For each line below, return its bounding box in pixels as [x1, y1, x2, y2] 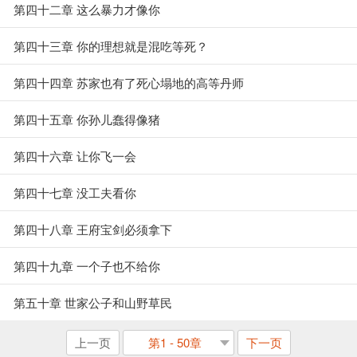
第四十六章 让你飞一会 [14, 147, 136, 164]
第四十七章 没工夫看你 [14, 184, 136, 201]
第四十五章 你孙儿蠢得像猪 [14, 111, 160, 127]
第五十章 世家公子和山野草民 [14, 294, 172, 311]
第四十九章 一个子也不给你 [14, 257, 160, 274]
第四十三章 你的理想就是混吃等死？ [14, 37, 208, 54]
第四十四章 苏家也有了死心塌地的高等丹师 [14, 74, 244, 91]
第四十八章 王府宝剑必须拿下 [14, 221, 172, 237]
